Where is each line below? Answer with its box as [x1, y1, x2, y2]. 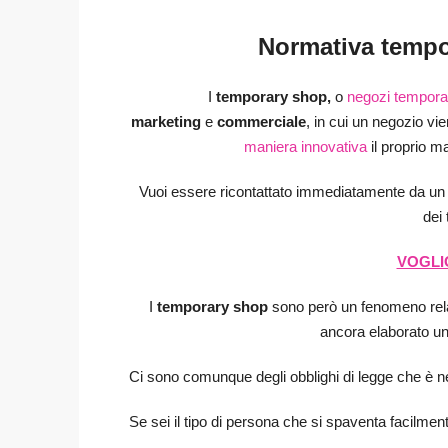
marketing [131, 113, 205, 131]
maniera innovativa [243, 138, 367, 156]
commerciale [217, 113, 306, 131]
